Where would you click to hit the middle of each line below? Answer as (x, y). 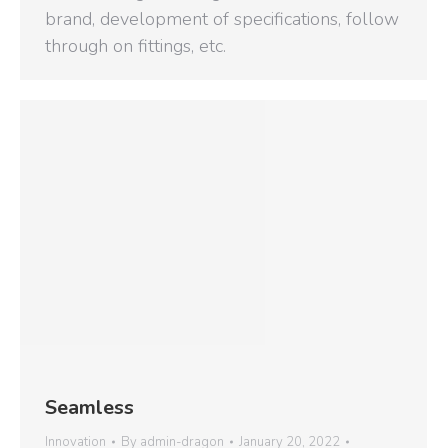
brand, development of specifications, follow (222, 19)
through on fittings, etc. (135, 46)
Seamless (89, 408)
